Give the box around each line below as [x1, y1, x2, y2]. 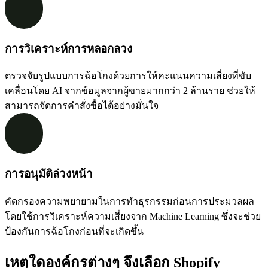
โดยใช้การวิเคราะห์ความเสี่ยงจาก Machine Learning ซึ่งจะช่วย [5, 211, 261, 221]
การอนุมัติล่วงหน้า [5, 167, 93, 181]
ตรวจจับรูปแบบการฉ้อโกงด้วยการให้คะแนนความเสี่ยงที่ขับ [5, 71, 251, 81]
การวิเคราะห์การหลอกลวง [5, 42, 132, 55]
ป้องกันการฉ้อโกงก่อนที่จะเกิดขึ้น [5, 226, 144, 236]
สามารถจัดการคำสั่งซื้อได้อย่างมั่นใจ [5, 100, 159, 111]
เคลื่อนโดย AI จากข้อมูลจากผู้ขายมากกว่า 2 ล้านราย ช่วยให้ [5, 86, 255, 96]
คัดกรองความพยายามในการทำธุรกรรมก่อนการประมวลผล [5, 196, 254, 206]
